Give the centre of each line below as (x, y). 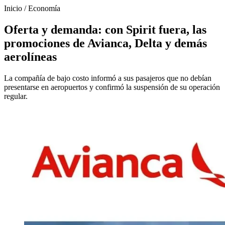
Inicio (13, 8)
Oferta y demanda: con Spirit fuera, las (105, 29)
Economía (44, 8)
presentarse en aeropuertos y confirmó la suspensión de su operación (112, 87)
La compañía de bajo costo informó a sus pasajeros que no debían (108, 78)
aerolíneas (30, 57)
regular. (16, 96)
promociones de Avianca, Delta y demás (105, 43)
